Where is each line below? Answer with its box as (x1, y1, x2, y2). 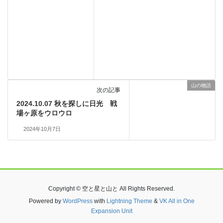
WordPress (62, 197, 93, 205)
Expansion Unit (91, 207, 132, 215)
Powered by (28, 197, 63, 205)
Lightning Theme (106, 197, 152, 205)
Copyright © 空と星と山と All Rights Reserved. (48, 185, 175, 192)
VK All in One (159, 197, 195, 205)
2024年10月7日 (23, 125, 61, 132)
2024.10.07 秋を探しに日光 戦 (16, 100, 117, 108)
